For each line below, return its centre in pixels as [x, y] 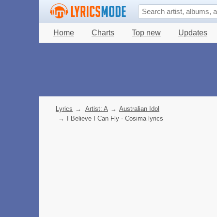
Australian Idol [139, 109]
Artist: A [97, 109]
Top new [146, 33]
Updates [193, 33]
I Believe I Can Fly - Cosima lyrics [115, 118]
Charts [103, 33]
